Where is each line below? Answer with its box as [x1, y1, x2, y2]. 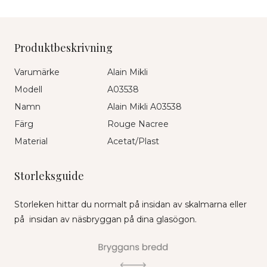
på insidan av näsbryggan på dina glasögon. [14, 214, 197, 225]
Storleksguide [14, 169, 84, 184]
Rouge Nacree [107, 119, 169, 130]
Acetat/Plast [107, 136, 159, 147]
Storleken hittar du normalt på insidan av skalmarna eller [14, 199, 247, 210]
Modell [14, 84, 42, 95]
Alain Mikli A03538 [107, 101, 182, 113]
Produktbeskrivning [14, 41, 113, 55]
